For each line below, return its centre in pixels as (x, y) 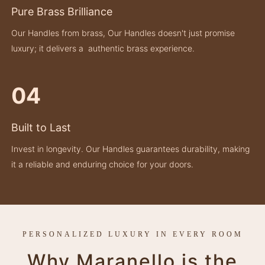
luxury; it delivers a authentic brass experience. (103, 48)
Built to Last (41, 127)
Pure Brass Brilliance (62, 11)
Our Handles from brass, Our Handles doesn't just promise (123, 33)
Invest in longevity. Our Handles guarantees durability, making (130, 148)
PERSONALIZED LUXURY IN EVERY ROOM (132, 234)
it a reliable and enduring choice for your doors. (102, 164)
